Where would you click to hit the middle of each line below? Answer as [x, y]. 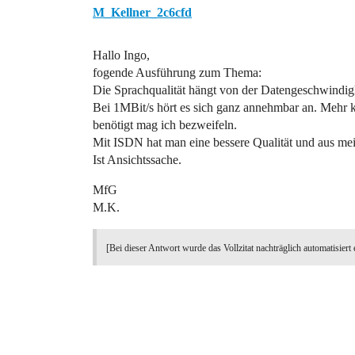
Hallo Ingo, [121, 55]
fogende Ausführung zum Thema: [177, 73]
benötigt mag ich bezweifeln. [165, 125]
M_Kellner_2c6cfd [142, 12]
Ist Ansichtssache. [137, 160]
